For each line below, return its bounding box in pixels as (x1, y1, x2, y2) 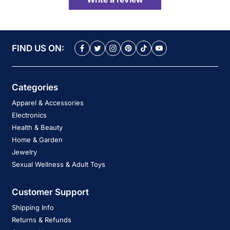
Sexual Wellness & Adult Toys (12, 160, 105, 169)
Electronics (12, 111, 47, 120)
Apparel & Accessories (12, 99, 84, 107)
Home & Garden (12, 136, 63, 144)
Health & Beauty (12, 123, 63, 132)
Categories (12, 82, 58, 93)
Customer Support (12, 187, 89, 198)
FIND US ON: (12, 43, 64, 54)
